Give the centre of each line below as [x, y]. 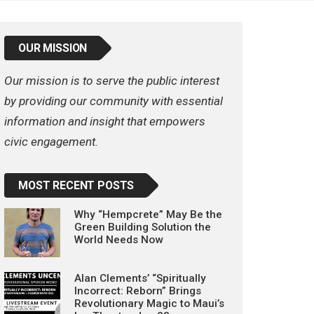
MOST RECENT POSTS [76, 185]
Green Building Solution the [143, 227]
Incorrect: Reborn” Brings [138, 291]
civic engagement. [51, 142]
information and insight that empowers [105, 121]
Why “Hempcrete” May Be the [148, 214]
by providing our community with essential [114, 101]
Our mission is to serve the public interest [112, 81]
